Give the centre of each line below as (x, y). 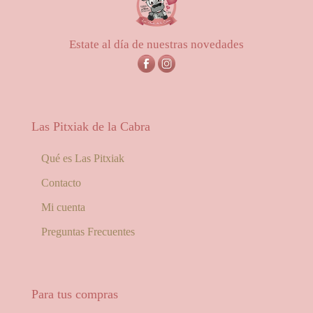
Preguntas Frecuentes (88, 232)
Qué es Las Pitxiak (83, 158)
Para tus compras (75, 294)
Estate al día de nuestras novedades (156, 45)
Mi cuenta (64, 207)
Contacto (61, 183)
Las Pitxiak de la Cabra (91, 126)
